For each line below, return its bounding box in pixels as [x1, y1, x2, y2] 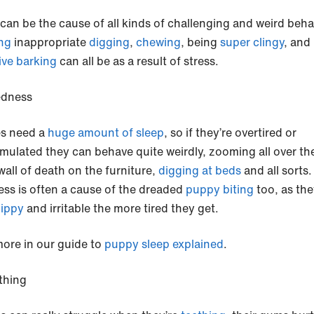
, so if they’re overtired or [164, 124, 296, 142]
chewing [136, 34, 181, 51]
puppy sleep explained [104, 235, 224, 253]
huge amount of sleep [48, 124, 164, 142]
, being [181, 34, 220, 51]
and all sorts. [241, 162, 312, 179]
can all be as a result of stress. [60, 53, 221, 70]
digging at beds [158, 162, 241, 179]
